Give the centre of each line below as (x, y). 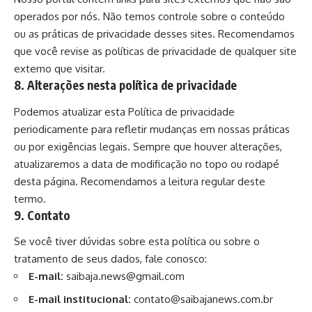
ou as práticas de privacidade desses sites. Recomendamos (154, 34)
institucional (96, 299)
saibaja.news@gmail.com (124, 276)
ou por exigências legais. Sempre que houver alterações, (148, 146)
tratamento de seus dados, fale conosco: (110, 259)
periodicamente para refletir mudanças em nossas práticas (152, 129)
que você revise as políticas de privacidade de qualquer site (155, 52)
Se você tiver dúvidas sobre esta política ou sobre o (137, 242)
